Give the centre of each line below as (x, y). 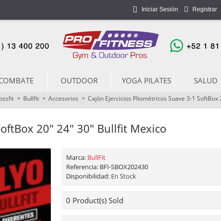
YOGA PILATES (147, 80)
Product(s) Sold (97, 200)
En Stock (124, 176)
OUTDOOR (79, 80)
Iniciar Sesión (160, 10)
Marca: (77, 157)
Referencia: (83, 167)
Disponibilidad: (89, 176)
